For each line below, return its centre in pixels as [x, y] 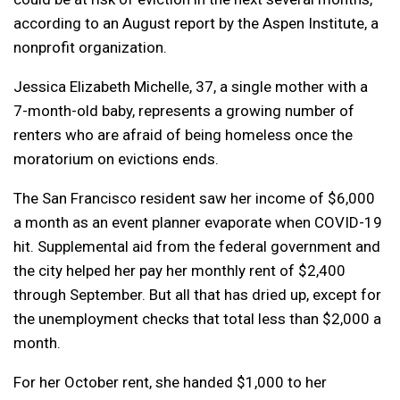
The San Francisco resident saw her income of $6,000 [194, 198]
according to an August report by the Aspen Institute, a [196, 23]
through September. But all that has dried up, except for [197, 294]
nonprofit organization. [90, 47]
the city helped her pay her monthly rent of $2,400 [179, 270]
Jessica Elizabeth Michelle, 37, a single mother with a [191, 86]
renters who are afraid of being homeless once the [183, 134]
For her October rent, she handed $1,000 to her [170, 382]
